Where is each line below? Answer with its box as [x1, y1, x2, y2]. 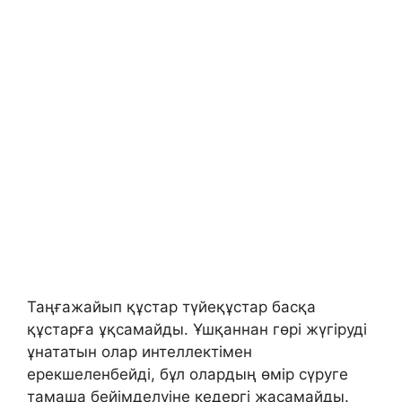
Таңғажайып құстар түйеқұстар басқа [27, 298, 316, 317]
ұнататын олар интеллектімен [27, 343, 252, 362]
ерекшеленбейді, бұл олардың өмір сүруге [27, 365, 348, 384]
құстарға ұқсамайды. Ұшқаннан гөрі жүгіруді [27, 320, 367, 339]
